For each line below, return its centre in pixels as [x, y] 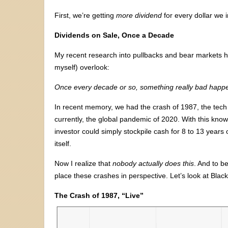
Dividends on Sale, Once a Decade [114, 35]
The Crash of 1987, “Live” [99, 195]
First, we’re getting [85, 15]
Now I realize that [83, 163]
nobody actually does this [153, 163]
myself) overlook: [82, 67]
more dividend [139, 15]
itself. [63, 143]
